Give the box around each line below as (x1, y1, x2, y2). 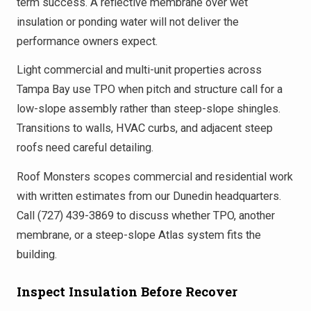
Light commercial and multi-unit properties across (17, 63, 262, 77)
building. (17, 247, 57, 261)
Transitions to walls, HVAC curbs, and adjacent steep (17, 121, 273, 135)
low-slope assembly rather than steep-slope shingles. (17, 102, 280, 116)
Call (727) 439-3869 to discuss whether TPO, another (17, 208, 275, 222)
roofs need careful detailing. (17, 141, 153, 155)
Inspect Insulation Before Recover (17, 283, 237, 300)
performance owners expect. (17, 34, 158, 48)
